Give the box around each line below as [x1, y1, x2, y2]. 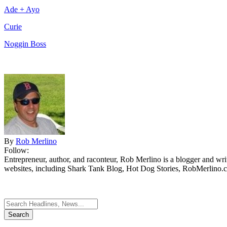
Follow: [4, 145, 29, 155]
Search [4, 198, 25, 207]
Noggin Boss [4, 39, 46, 48]
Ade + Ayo [4, 5, 40, 14]
